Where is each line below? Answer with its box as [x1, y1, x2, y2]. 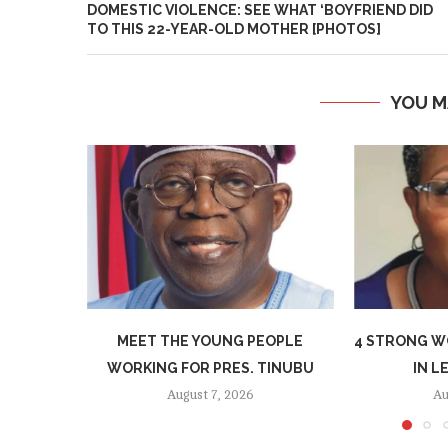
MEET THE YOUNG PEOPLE [117, 333, 304, 350]
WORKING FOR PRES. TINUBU [106, 360, 314, 377]
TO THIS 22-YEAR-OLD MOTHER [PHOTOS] [87, 21, 381, 37]
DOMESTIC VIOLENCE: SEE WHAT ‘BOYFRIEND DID [87, 2, 433, 18]
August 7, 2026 [166, 388, 254, 403]
